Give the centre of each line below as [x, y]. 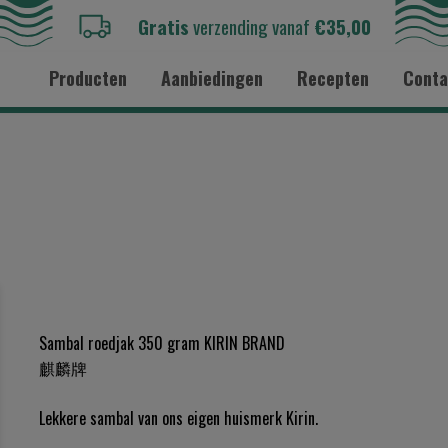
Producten [88, 78]
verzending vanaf [251, 26]
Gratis [163, 26]
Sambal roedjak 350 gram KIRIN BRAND [162, 343]
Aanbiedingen [212, 78]
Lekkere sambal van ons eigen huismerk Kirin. [178, 418]
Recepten [333, 78]
